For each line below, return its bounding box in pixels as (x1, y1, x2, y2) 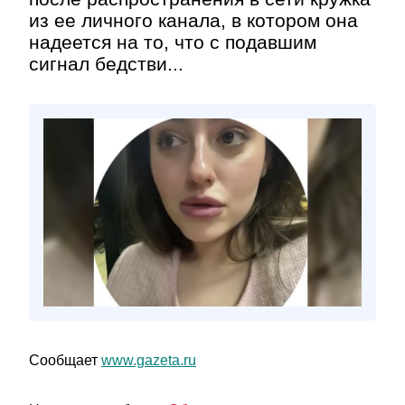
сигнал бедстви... (29, 53, 184, 74)
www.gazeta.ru (101, 353, 196, 368)
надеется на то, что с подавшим (29, 32, 316, 52)
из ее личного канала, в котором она (29, 10, 358, 31)
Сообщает (29, 353, 101, 368)
